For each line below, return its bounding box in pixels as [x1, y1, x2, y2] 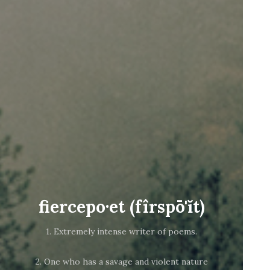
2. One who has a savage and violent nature [35, 256, 208, 268]
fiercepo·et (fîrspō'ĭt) [38, 196, 205, 218]
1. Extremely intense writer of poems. [46, 226, 198, 237]
